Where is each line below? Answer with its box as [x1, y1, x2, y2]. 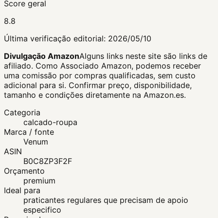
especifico [23, 205, 61, 215]
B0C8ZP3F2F [23, 156, 72, 166]
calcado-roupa [23, 117, 77, 127]
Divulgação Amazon [4, 51, 79, 61]
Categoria [4, 108, 40, 118]
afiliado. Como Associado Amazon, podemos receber [4, 61, 201, 71]
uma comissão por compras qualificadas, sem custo [4, 71, 196, 81]
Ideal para [4, 185, 40, 196]
